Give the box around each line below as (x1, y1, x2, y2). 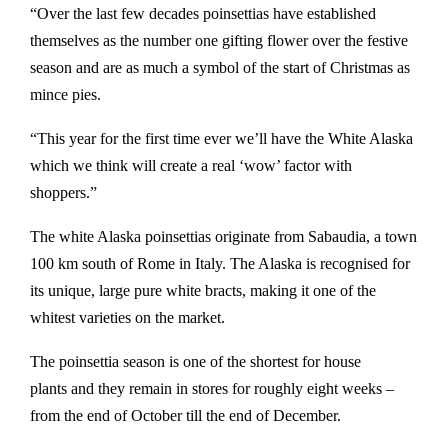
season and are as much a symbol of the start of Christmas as (30, 59, 410, 76)
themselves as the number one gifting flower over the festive (30, 32, 408, 49)
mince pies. (30, 86, 105, 103)
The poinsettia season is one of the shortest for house (30, 353, 361, 370)
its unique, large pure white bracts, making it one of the (30, 282, 376, 299)
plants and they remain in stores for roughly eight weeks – (30, 380, 394, 397)
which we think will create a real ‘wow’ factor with (30, 157, 352, 174)
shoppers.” (30, 184, 101, 201)
